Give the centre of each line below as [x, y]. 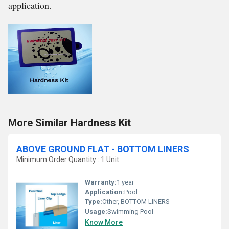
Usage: [96, 211]
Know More [104, 222]
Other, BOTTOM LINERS [136, 201]
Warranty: [101, 182]
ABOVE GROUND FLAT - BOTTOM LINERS [103, 149]
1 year [125, 182]
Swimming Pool [130, 211]
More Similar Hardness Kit [70, 123]
